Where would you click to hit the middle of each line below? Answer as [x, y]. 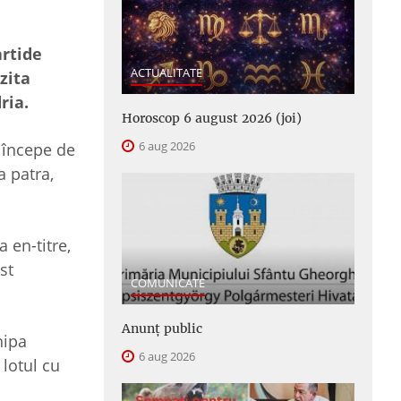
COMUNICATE [168, 282]
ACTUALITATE [166, 73]
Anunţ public [162, 328]
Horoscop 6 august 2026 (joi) [212, 119]
